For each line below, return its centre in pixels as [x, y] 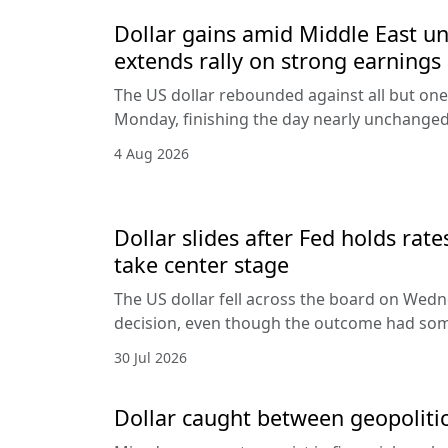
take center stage [201, 265]
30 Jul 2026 [150, 358]
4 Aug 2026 [151, 154]
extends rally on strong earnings [277, 61]
